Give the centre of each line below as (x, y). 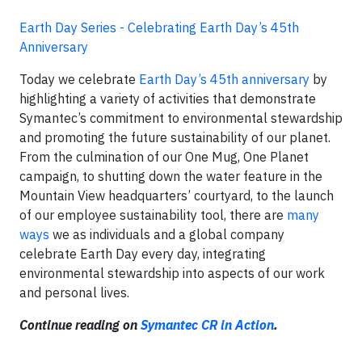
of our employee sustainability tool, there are (153, 215)
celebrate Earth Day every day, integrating (143, 254)
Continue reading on (80, 325)
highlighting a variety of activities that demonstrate (168, 99)
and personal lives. (74, 293)
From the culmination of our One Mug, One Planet (164, 157)
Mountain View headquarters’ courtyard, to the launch (177, 196)
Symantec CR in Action (207, 325)
